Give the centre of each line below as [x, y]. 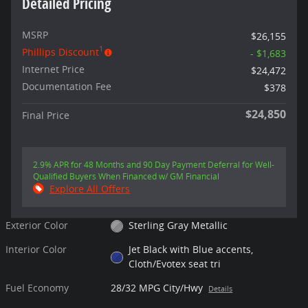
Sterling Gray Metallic [178, 225]
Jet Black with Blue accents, [190, 249]
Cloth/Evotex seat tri [174, 263]
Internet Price [53, 69]
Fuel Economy [37, 287]
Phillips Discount [60, 52]
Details [221, 288]
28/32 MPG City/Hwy [157, 287]
